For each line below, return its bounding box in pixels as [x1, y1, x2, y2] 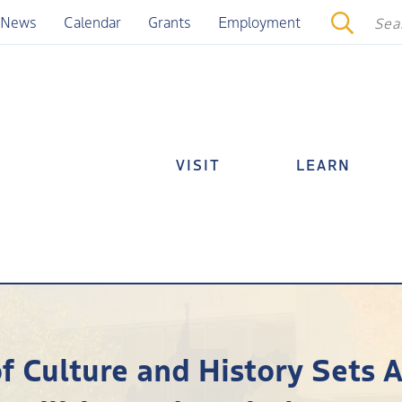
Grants [147, 12, 191, 31]
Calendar [63, 12, 121, 31]
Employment [217, 12, 301, 31]
